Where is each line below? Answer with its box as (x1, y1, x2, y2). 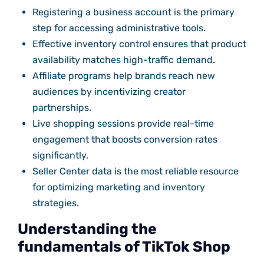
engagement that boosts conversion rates (32, 133, 217, 145)
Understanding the (17, 220, 157, 237)
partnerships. (32, 101, 91, 113)
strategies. (32, 197, 79, 209)
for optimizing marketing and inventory (32, 181, 205, 193)
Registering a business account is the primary (32, 6, 235, 18)
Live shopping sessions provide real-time (32, 117, 214, 129)
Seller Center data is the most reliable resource (32, 165, 239, 177)
